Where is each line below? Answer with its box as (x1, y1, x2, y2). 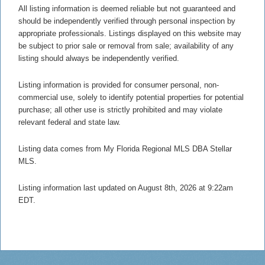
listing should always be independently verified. (18, 53, 179, 63)
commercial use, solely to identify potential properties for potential (18, 92, 244, 102)
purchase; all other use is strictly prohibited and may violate (18, 105, 222, 114)
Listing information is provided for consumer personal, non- (18, 80, 219, 89)
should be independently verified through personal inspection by (18, 16, 235, 25)
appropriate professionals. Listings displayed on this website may (18, 28, 241, 38)
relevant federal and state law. (18, 117, 121, 127)
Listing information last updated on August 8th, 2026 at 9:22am (18, 183, 233, 192)
